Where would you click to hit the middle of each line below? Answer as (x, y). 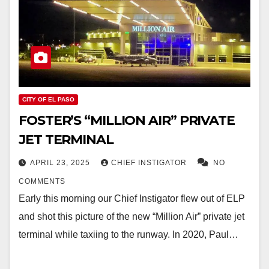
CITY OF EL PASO (48, 100)
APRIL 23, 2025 (61, 163)
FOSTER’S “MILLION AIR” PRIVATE (127, 121)
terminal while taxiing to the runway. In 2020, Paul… (128, 235)
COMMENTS (42, 182)
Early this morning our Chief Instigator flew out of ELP (132, 199)
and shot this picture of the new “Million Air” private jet (131, 217)
